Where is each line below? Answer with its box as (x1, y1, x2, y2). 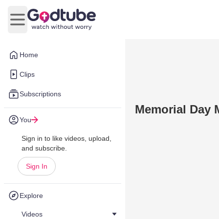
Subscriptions (20, 90, 61, 98)
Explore (20, 192, 43, 199)
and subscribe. (22, 144, 67, 152)
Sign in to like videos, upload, (22, 134, 111, 142)
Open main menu (17, 20, 77, 29)
